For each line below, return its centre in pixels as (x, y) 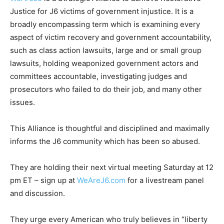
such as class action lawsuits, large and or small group (106, 50)
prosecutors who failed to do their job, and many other (106, 89)
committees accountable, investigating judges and (98, 76)
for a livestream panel (165, 180)
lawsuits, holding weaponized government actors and (104, 63)
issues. (22, 102)
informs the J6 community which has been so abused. (105, 141)
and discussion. (37, 193)
